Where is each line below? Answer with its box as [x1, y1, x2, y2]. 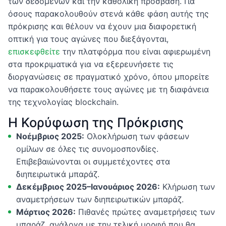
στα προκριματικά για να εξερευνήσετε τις [8, 59, 174, 70]
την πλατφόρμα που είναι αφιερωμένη [60, 46, 210, 57]
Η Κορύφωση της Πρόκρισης [8, 114, 184, 130]
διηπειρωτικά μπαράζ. [16, 168, 99, 179]
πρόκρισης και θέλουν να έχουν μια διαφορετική [8, 21, 196, 32]
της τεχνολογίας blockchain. [8, 97, 119, 107]
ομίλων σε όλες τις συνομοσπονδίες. [16, 143, 158, 154]
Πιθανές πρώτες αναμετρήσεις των [76, 206, 215, 217]
